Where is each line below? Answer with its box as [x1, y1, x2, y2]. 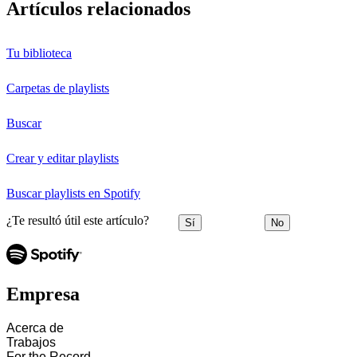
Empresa [6, 283, 80, 304]
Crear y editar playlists [6, 151, 119, 166]
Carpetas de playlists [6, 81, 109, 96]
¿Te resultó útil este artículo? [6, 214, 149, 228]
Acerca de [6, 320, 64, 335]
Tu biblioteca [6, 46, 72, 61]
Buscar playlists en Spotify [6, 186, 140, 201]
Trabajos [6, 335, 56, 349]
